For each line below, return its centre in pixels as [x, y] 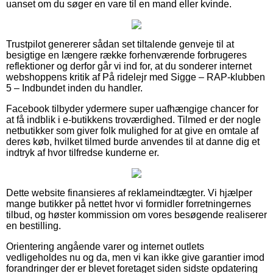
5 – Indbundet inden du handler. [74, 88]
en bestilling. [34, 225]
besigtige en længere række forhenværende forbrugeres [126, 55]
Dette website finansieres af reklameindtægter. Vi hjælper [129, 193]
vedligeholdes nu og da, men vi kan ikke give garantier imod [135, 257]
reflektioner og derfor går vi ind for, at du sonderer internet [129, 66]
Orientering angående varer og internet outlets [105, 246]
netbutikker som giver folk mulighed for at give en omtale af [132, 130]
